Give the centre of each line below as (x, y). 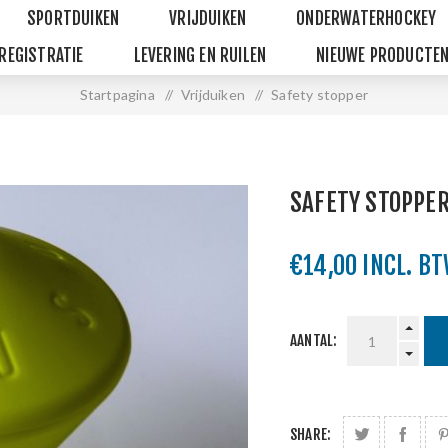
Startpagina (117, 94)
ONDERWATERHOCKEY (366, 18)
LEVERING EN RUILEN (200, 55)
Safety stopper (320, 94)
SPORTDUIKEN (73, 18)
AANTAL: (314, 340)
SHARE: (311, 434)
